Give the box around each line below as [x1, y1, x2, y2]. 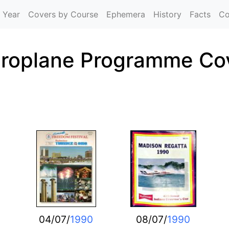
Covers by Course [28, 9, 98, 19]
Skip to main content [114, 1, 195, 11]
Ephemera [106, 9, 145, 19]
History [153, 9, 181, 19]
